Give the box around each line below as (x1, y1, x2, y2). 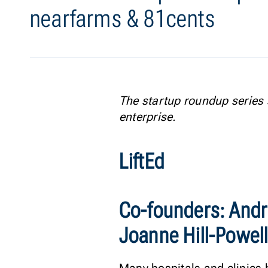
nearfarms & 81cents (30, 5, 215, 33)
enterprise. (118, 109, 176, 124)
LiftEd (118, 149, 165, 174)
